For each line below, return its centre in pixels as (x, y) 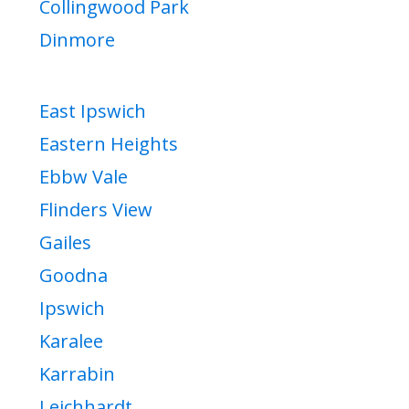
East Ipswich (93, 111)
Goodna (73, 276)
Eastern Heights (109, 144)
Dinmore (77, 40)
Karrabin (77, 374)
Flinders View (96, 210)
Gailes (65, 243)
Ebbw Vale (84, 177)
